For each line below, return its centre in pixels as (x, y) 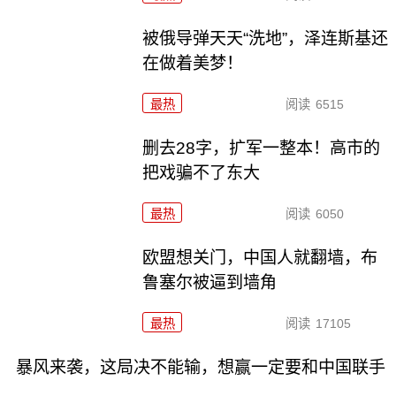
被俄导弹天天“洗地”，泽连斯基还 (266, 39)
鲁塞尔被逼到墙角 (210, 282)
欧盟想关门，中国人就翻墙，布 (260, 257)
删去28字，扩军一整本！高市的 (262, 148)
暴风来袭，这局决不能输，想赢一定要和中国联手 (200, 367)
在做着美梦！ (193, 64)
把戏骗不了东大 (202, 172)
